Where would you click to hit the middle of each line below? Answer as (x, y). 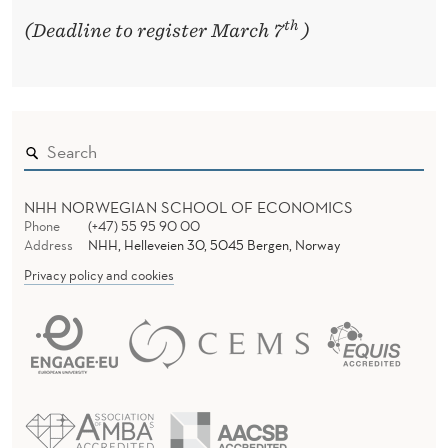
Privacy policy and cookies (99, 275)
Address (48, 244)
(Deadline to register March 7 (154, 30)
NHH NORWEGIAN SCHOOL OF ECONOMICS (188, 206)
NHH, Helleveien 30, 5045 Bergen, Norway (213, 244)
